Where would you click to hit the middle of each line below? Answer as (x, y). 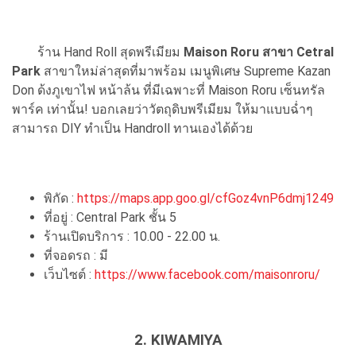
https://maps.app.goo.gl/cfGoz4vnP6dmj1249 (205, 198)
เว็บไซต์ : (69, 274)
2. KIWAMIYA (178, 340)
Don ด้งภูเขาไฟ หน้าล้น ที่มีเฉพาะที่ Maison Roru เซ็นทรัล (168, 90)
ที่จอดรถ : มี (76, 255)
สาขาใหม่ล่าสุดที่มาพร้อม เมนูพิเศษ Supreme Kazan (186, 71)
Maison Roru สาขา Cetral (259, 52)
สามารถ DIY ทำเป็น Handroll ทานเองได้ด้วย (132, 128)
